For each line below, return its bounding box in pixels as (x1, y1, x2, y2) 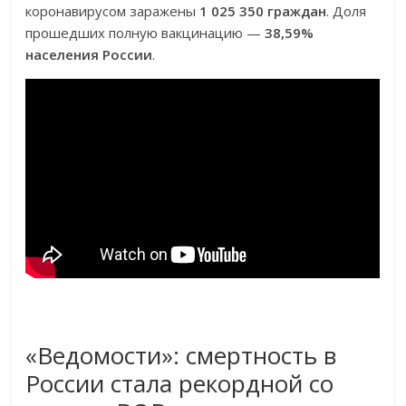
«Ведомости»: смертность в (25, 339, 337, 372)
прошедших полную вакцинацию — (25, 24, 266, 43)
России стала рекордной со (25, 367, 334, 401)
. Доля (326, 2, 367, 21)
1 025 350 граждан (199, 2, 327, 21)
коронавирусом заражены (25, 2, 200, 21)
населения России (25, 45, 153, 64)
